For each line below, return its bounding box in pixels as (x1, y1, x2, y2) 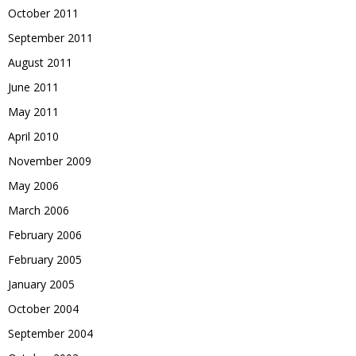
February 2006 (8, 227, 82, 242)
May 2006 (8, 178, 59, 193)
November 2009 (8, 153, 91, 168)
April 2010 (8, 129, 59, 144)
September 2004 (8, 326, 93, 341)
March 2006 (8, 203, 69, 218)
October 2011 (8, 6, 79, 21)
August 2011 (8, 55, 72, 70)
